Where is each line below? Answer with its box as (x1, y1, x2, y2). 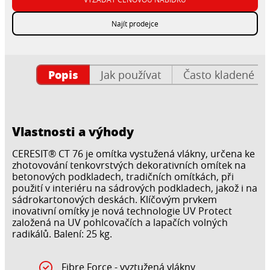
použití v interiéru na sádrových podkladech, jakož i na (12, 181, 257, 195)
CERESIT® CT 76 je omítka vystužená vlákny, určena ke (12, 147, 255, 161)
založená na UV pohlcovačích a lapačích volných (12, 216, 228, 230)
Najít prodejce (111, 19, 159, 29)
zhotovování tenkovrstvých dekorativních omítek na (12, 159, 246, 172)
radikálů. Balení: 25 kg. (12, 227, 112, 241)
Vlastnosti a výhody (12, 122, 134, 140)
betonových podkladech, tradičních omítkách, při (12, 170, 234, 184)
